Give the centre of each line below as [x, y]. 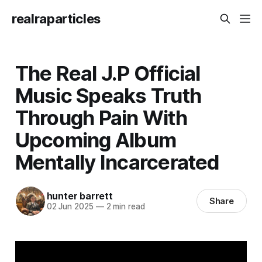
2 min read [124, 207]
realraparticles [56, 19]
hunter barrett [80, 196]
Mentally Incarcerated [117, 162]
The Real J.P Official [108, 73]
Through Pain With [101, 117]
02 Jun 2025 [70, 207]
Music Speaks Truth [108, 95]
